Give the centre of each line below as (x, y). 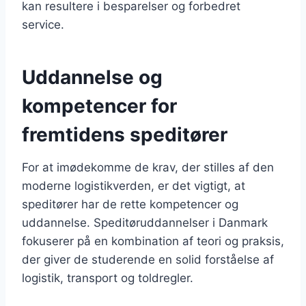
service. (43, 24)
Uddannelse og (92, 77)
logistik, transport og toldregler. (108, 278)
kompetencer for (99, 106)
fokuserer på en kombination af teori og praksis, (153, 241)
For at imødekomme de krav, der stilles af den (148, 167)
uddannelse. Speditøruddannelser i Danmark (145, 222)
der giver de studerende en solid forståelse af (148, 259)
